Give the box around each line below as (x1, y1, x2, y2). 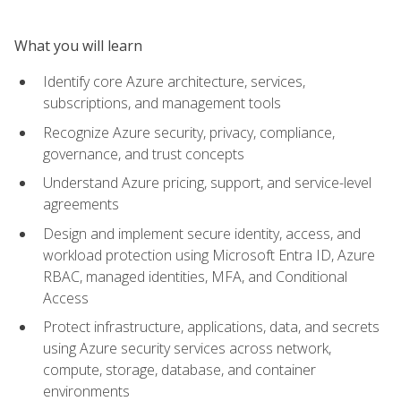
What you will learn (14, 35, 142, 55)
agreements (43, 194, 119, 215)
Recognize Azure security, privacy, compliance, (43, 122, 335, 142)
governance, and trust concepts (43, 143, 244, 164)
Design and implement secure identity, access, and (43, 223, 361, 243)
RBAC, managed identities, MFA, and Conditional (43, 266, 347, 286)
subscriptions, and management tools (43, 92, 281, 113)
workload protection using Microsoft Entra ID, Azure (43, 244, 375, 265)
